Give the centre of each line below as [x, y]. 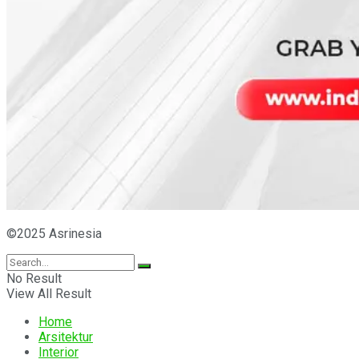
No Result [34, 279]
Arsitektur [66, 337]
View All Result [49, 294]
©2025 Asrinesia [54, 234]
